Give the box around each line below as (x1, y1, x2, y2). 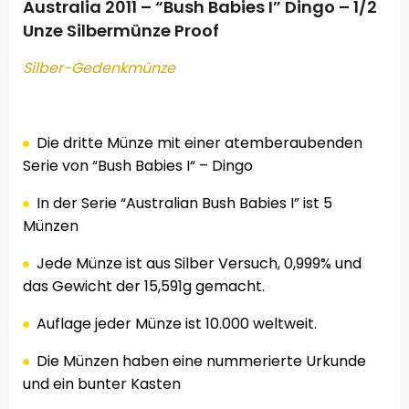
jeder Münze (95, 313, 182, 335)
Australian (126, 193, 198, 215)
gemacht (195, 276, 262, 298)
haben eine (122, 351, 203, 372)
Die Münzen (37, 351, 119, 372)
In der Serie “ (37, 193, 126, 215)
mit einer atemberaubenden (157, 132, 362, 154)
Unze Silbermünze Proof (23, 19, 219, 43)
